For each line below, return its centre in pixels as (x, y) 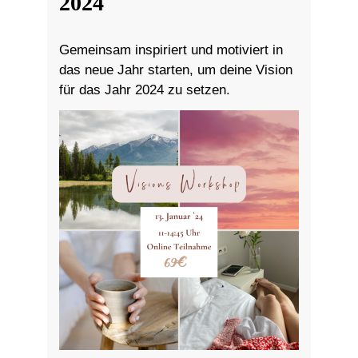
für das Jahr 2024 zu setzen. (145, 89)
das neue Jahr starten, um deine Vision (176, 70)
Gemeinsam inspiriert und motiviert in (171, 50)
